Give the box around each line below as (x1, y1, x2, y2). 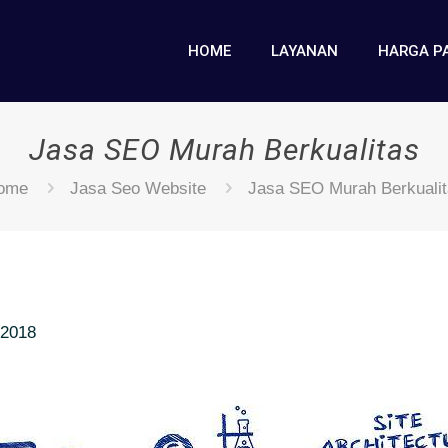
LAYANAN (271, 41, 338, 60)
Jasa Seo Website (69, 179, 206, 198)
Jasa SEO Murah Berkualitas (28, 132, 420, 167)
